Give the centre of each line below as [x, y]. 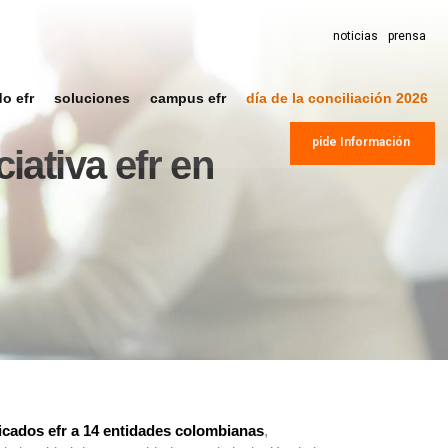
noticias [355, 36]
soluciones [91, 98]
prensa [406, 36]
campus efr [187, 98]
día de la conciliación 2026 [336, 98]
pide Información [360, 142]
